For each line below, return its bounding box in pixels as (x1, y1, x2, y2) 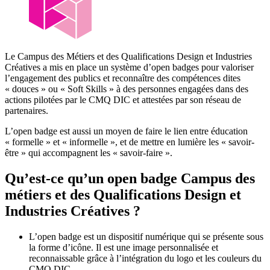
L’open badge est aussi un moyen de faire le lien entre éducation (5, 126, 248, 137)
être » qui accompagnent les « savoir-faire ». (5, 148, 172, 159)
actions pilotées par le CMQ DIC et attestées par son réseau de (5, 95, 241, 105)
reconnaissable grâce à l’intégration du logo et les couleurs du (29, 253, 262, 263)
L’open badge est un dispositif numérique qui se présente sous (29, 231, 263, 242)
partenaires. (5, 105, 48, 116)
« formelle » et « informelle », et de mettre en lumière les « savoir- (5, 137, 254, 148)
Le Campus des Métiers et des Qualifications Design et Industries (5, 51, 252, 62)
